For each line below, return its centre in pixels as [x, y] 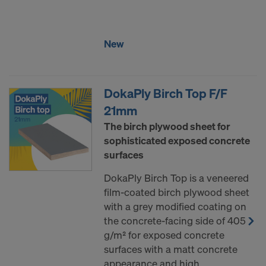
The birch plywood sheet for [167, 126]
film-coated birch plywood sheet [177, 192]
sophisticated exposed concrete [177, 140]
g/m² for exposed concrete [164, 235]
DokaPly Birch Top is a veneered [176, 178]
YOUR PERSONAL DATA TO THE [111, 22]
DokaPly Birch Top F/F [166, 93]
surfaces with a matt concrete [171, 249]
